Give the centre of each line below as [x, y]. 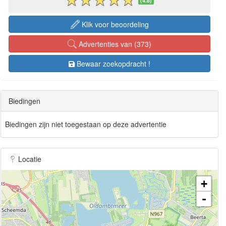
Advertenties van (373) [114, 44]
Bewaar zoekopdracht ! [114, 63]
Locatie [29, 159]
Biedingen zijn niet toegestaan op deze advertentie [86, 124]
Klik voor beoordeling [114, 24]
